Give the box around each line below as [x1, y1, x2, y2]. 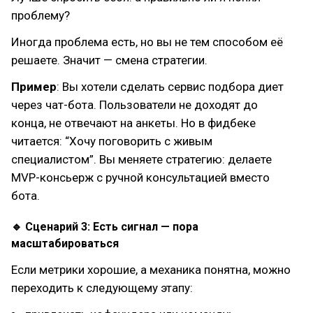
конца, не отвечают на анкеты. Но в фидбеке [11, 115, 256, 130]
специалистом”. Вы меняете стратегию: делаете [11, 152, 272, 166]
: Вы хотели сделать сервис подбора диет [57, 79, 284, 94]
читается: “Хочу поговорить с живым [11, 133, 212, 148]
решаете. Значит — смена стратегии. [11, 52, 208, 67]
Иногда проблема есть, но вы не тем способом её [11, 34, 283, 49]
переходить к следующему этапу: [11, 280, 193, 295]
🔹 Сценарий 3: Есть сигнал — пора [11, 219, 198, 233]
